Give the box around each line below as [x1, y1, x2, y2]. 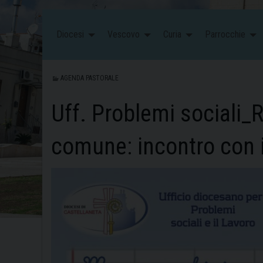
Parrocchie [205, 28, 245, 40]
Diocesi [56, 28, 84, 40]
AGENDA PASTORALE [60, 74, 119, 83]
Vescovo [107, 28, 140, 40]
